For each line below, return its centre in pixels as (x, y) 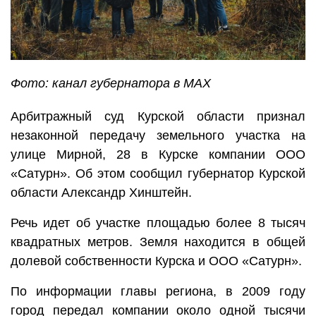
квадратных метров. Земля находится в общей (158, 242)
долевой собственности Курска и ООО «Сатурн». (156, 261)
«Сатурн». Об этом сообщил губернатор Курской (158, 174)
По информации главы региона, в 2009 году (158, 292)
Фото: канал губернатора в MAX (111, 84)
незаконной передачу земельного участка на (158, 136)
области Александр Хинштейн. (101, 193)
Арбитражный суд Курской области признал (158, 117)
